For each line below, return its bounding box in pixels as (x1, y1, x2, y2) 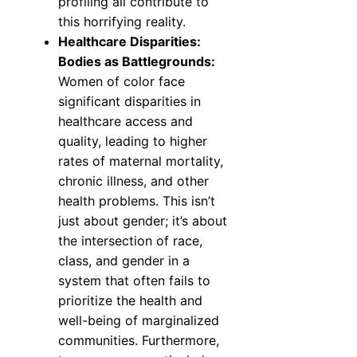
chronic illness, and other (58, 173, 209, 190)
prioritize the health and (58, 292, 202, 309)
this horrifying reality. (58, 14, 186, 30)
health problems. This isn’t (58, 193, 215, 210)
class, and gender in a (58, 253, 190, 269)
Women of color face (58, 73, 185, 90)
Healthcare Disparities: (58, 33, 201, 50)
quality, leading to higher (58, 133, 207, 150)
